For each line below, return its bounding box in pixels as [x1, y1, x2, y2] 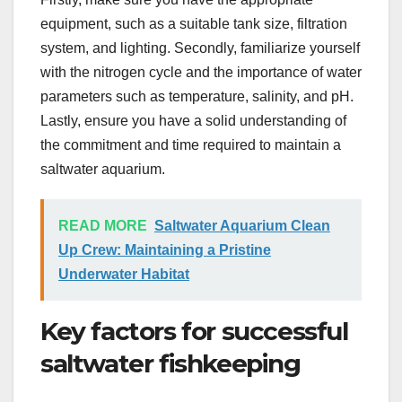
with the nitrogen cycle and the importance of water [40, 64, 362, 80]
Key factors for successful [40, 315, 348, 346]
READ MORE [58, 217, 147, 233]
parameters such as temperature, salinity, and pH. [40, 88, 354, 104]
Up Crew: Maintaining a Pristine [58, 241, 271, 258]
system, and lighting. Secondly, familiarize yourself [40, 39, 360, 56]
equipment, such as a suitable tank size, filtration [40, 15, 347, 31]
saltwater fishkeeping [40, 347, 301, 379]
